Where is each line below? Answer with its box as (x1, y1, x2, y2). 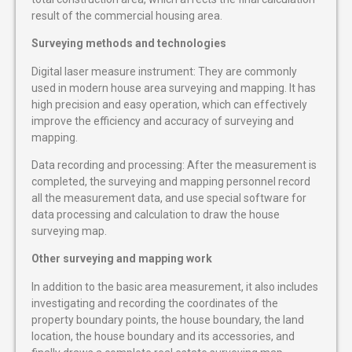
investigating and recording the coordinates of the (31, 296, 278, 310)
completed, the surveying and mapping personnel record (31, 174, 310, 188)
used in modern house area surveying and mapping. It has (31, 81, 316, 94)
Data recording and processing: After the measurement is (31, 158, 317, 171)
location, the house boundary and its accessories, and (31, 329, 295, 343)
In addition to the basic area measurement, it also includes (31, 280, 318, 293)
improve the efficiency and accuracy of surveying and (31, 114, 294, 127)
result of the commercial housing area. (31, 9, 222, 22)
